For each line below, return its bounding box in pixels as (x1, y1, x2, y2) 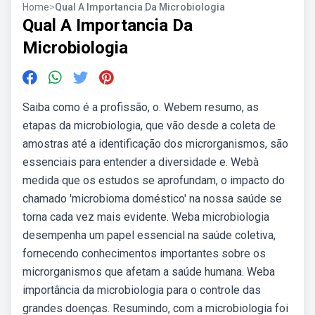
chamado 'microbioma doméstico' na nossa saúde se (22, 192, 282, 205)
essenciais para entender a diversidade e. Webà (22, 155, 259, 169)
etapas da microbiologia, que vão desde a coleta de (22, 119, 276, 132)
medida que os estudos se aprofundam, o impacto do (22, 174, 285, 187)
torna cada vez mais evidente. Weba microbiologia (22, 210, 269, 224)
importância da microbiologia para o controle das (22, 283, 261, 297)
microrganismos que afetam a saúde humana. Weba (22, 265, 275, 278)
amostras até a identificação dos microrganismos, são (22, 137, 288, 150)
